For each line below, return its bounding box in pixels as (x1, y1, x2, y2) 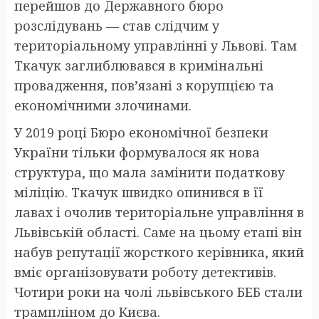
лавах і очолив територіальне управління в (14, 203, 304, 221)
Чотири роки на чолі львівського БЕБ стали (14, 283, 303, 300)
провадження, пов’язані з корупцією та (14, 76, 274, 94)
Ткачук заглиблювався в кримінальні (14, 56, 263, 74)
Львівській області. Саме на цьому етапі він (14, 223, 302, 241)
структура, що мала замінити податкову (14, 163, 285, 181)
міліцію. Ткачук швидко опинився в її (14, 183, 263, 201)
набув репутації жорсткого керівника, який (14, 243, 304, 261)
